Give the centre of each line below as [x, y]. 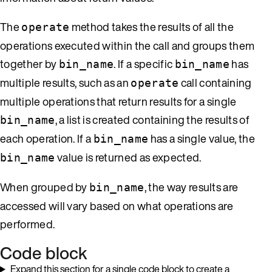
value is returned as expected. [128, 157]
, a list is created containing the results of [152, 119]
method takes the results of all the [152, 26]
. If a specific [144, 63]
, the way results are [191, 187]
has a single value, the [202, 138]
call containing [215, 82]
